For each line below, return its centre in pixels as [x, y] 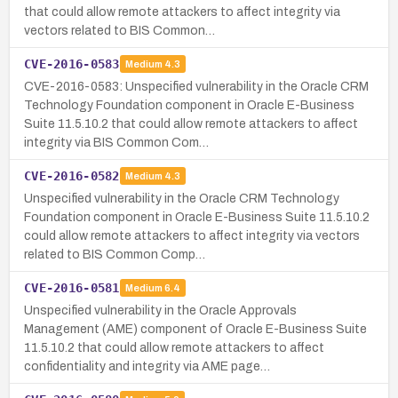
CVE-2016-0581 [72, 287]
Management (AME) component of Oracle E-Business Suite [195, 329]
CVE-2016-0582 [72, 175]
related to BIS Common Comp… [115, 254]
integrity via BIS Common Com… [116, 142]
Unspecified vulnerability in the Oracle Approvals [160, 310]
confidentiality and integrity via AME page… [147, 366]
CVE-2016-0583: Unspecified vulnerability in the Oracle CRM [196, 86]
